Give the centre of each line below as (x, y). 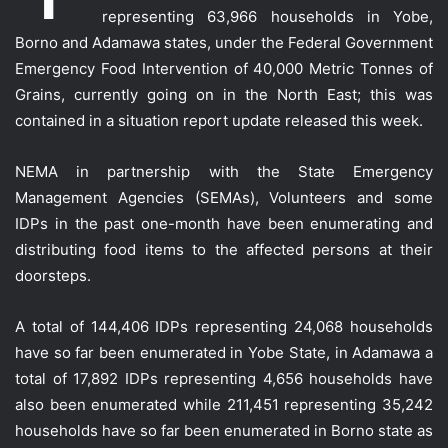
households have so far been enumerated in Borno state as (224, 430)
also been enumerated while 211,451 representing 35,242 (224, 404)
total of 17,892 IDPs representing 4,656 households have (224, 378)
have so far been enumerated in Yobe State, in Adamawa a (224, 352)
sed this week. (372, 120)
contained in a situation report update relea (168, 120)
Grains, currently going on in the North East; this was (224, 94)
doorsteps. (53, 275)
